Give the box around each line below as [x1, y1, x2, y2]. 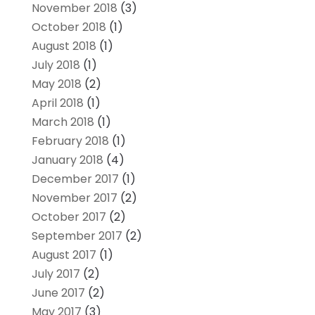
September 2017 [31, 227, 122, 244]
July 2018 [31, 56, 80, 73]
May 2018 [31, 75, 82, 92]
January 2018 [31, 151, 103, 168]
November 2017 [31, 189, 117, 206]
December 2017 [31, 170, 119, 187]
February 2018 [31, 132, 109, 149]
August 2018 [31, 37, 96, 54]
